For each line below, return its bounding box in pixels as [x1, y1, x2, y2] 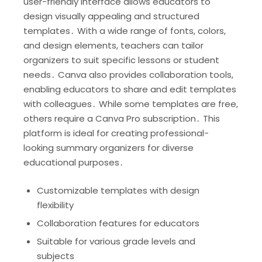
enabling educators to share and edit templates [23, 83, 236, 96]
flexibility [36, 199, 74, 212]
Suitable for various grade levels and [36, 235, 195, 248]
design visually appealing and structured [23, 10, 199, 23]
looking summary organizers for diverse [23, 142, 194, 154]
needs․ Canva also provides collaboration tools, [23, 68, 233, 81]
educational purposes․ [23, 156, 124, 169]
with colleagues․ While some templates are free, [23, 98, 238, 111]
